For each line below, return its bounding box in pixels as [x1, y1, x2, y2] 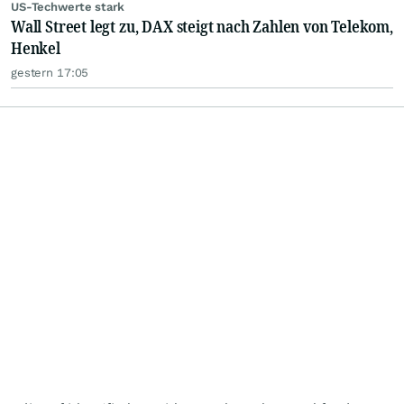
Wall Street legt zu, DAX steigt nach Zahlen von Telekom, [11, 15, 393, 38]
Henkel [11, 37, 60, 60]
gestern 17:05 [11, 66, 89, 80]
